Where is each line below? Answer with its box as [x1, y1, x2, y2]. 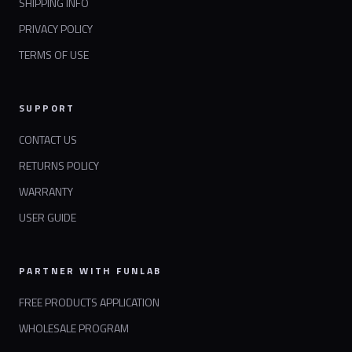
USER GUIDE [19, 209, 76, 226]
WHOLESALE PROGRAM [19, 320, 129, 337]
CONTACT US [19, 131, 77, 148]
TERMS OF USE [19, 46, 89, 64]
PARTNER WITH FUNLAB [19, 263, 162, 279]
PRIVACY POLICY [19, 20, 93, 38]
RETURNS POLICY [19, 157, 99, 174]
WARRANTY [19, 183, 73, 200]
